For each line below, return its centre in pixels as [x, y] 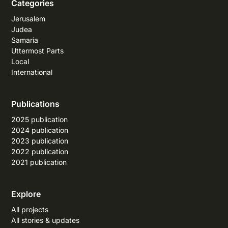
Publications [36, 104]
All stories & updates [46, 220]
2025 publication [40, 119]
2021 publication [39, 162]
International [32, 72]
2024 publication [40, 130]
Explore [26, 194]
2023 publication [40, 140]
